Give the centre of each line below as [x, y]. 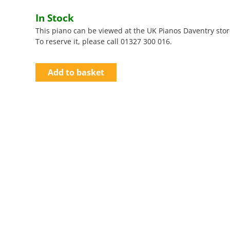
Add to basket [76, 72]
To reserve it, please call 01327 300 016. [104, 41]
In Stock [55, 18]
